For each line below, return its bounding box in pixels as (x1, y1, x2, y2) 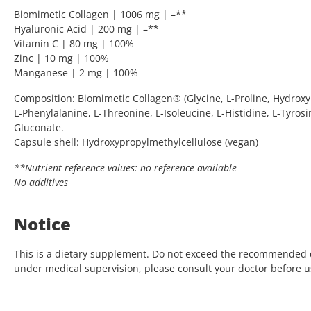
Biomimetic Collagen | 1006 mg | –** (14, 8, 187, 22)
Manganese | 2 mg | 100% (14, 66, 138, 80)
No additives (14, 176, 68, 190)
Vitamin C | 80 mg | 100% (14, 37, 134, 51)
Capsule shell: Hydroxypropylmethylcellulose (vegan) (14, 135, 258, 149)
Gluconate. (14, 121, 64, 135)
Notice (14, 212, 71, 236)
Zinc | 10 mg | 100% (14, 51, 109, 65)
